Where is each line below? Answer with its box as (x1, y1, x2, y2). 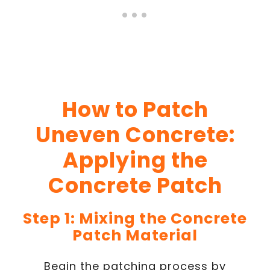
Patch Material (72, 225, 198, 246)
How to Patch (61, 95, 209, 124)
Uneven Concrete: (35, 120, 235, 149)
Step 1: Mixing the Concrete (23, 208, 247, 229)
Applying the (62, 145, 208, 175)
